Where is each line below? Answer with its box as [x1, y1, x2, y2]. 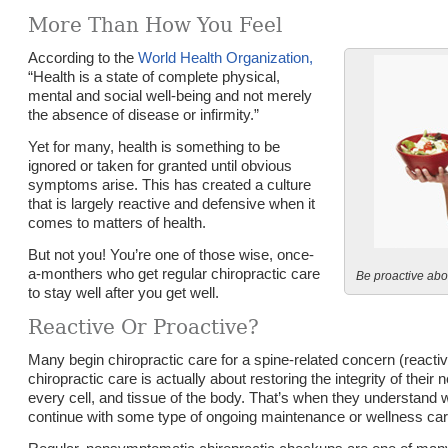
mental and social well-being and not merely [28, 87, 313, 104]
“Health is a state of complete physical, [28, 68, 281, 85]
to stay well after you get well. [28, 284, 220, 301]
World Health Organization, [138, 49, 314, 66]
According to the [28, 49, 139, 66]
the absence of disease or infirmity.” [28, 106, 260, 123]
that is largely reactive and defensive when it [28, 195, 316, 212]
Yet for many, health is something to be [28, 138, 281, 155]
